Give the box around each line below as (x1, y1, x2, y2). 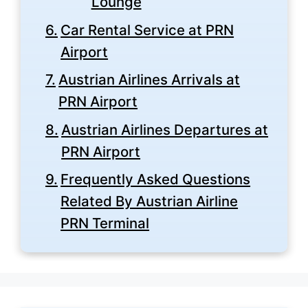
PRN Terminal (60, 214, 150, 232)
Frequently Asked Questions (60, 170, 251, 188)
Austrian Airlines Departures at (61, 120, 269, 138)
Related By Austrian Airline (60, 192, 239, 210)
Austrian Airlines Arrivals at (58, 71, 241, 89)
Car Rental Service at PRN (60, 21, 234, 38)
